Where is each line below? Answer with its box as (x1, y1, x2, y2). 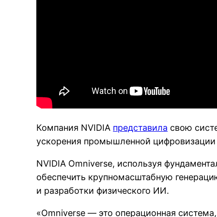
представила (113, 123, 168, 133)
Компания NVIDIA (36, 123, 113, 133)
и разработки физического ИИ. (36, 186, 170, 196)
